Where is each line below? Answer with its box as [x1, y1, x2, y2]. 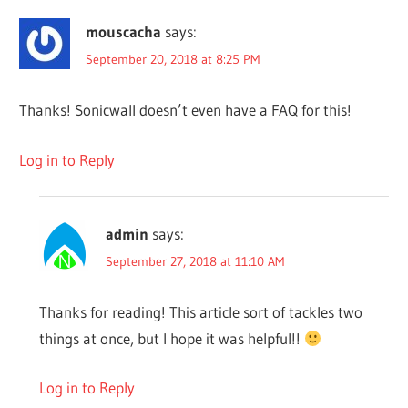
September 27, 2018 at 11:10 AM [105, 253, 284, 270]
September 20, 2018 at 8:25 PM [86, 51, 260, 68]
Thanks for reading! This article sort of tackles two [38, 301, 362, 321]
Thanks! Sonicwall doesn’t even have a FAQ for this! [19, 100, 352, 120]
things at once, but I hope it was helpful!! [38, 328, 304, 348]
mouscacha [86, 22, 162, 42]
